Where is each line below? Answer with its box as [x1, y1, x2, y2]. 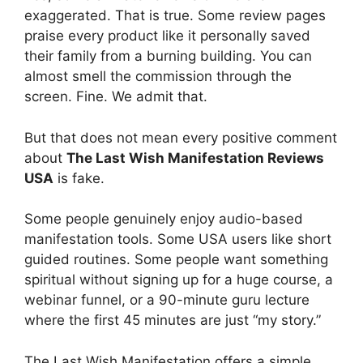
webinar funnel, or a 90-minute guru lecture [24, 292, 310, 308]
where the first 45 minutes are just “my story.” [24, 312, 321, 328]
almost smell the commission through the [24, 68, 292, 84]
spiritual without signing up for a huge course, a [24, 271, 333, 288]
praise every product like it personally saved [24, 28, 310, 44]
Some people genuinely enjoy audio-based [24, 211, 303, 227]
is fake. [53, 169, 105, 186]
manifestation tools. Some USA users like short [24, 231, 331, 247]
